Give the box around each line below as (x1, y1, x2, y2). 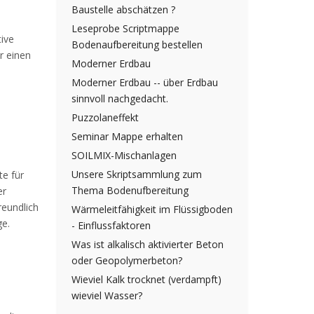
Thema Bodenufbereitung (71, 184, 189, 198)
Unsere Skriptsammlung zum (71, 168, 202, 182)
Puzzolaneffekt (71, 111, 139, 125)
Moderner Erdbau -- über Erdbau (71, 76, 218, 90)
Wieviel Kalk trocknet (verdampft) (71, 273, 221, 287)
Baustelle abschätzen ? (71, 3, 175, 17)
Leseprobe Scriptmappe (71, 22, 179, 36)
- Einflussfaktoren (71, 219, 151, 233)
